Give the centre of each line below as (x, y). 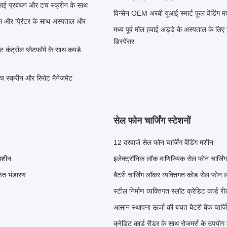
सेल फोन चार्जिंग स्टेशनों (152, 121)
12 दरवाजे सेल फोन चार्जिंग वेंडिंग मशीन (163, 142)
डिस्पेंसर (124, 42)
